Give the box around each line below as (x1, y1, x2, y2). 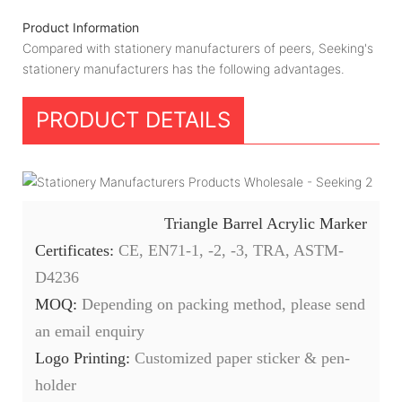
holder (35, 375, 76, 394)
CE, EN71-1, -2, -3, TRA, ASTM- (118, 240, 344, 259)
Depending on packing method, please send (82, 294, 365, 313)
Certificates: (35, 240, 118, 259)
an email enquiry (35, 321, 144, 340)
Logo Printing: (35, 348, 135, 367)
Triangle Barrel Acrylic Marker (164, 214, 367, 232)
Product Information (22, 19, 139, 35)
